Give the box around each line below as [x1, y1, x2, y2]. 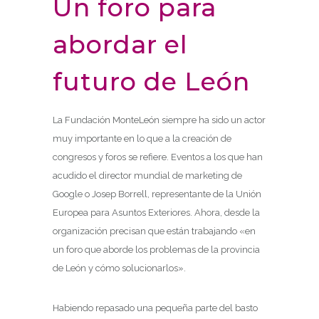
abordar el [53, 28, 188, 60]
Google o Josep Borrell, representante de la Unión [53, 188, 261, 199]
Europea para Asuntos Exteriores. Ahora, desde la [53, 206, 260, 218]
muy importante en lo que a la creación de [53, 132, 231, 144]
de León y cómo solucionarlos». [53, 262, 186, 273]
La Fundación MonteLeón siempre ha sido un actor [53, 114, 266, 125]
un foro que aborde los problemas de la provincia [53, 244, 260, 255]
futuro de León [53, 66, 250, 97]
